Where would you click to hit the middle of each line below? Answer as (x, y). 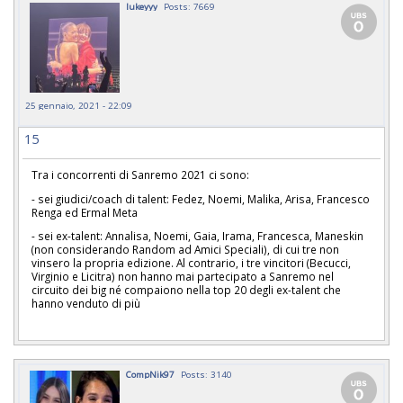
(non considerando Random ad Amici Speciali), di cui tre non (185, 250)
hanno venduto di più (86, 304)
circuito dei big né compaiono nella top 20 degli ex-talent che (186, 290)
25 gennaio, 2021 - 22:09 (79, 105)
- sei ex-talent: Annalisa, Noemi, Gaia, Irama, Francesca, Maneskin (197, 236)
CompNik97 (150, 375)
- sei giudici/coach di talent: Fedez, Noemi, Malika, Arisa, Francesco (201, 198)
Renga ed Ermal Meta (86, 212)
